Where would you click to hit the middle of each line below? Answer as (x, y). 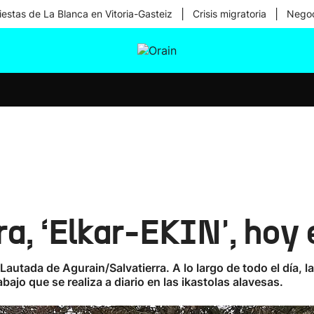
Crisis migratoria (230, 14)
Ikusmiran (156, 80)
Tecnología (158, 116)
